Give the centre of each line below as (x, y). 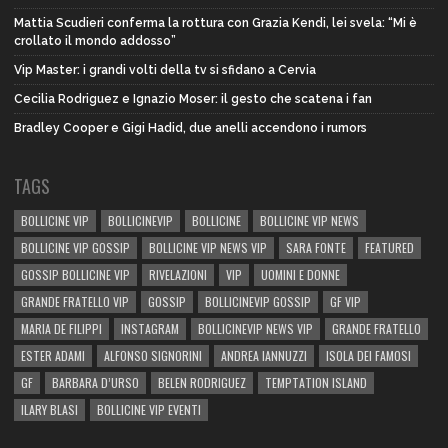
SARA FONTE (316, 248)
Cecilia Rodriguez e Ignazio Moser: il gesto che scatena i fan (193, 99)
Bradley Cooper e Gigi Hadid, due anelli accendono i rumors (190, 128)
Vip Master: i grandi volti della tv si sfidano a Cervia (165, 70)
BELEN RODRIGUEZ (202, 383)
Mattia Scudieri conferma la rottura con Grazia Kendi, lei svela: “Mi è (215, 23)
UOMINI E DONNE (300, 275)
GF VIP (345, 302)
